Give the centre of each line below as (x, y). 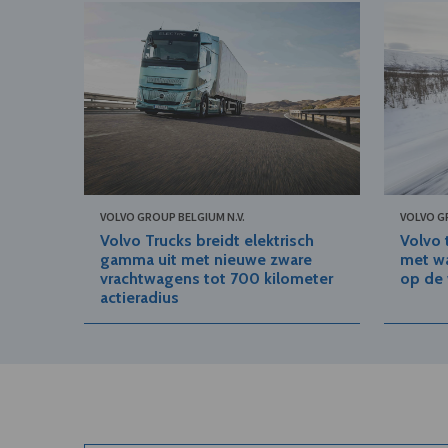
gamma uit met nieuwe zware (206, 260)
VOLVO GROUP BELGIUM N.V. (173, 217)
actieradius (140, 298)
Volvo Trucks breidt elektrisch (207, 241)
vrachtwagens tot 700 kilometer (217, 279)
